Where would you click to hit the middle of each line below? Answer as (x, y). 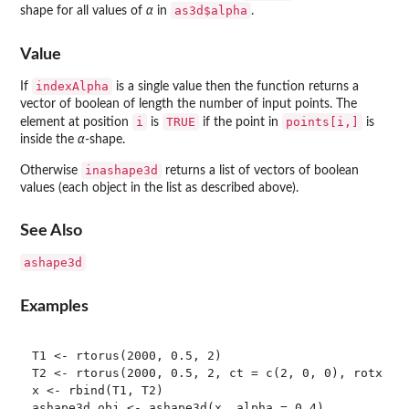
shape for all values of (83, 11)
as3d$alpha (211, 11)
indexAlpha (72, 86)
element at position (76, 122)
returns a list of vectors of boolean (260, 170)
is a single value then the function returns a (236, 86)
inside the (49, 139)
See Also (51, 231)
